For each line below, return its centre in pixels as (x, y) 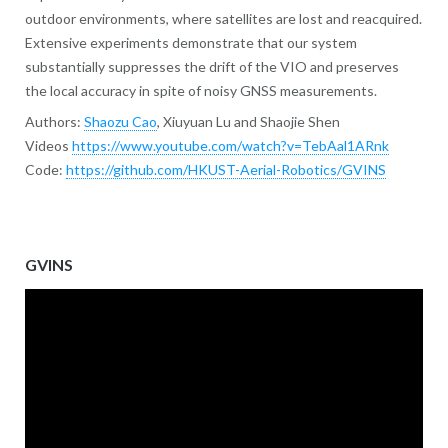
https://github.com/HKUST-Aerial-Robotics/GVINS (225, 170)
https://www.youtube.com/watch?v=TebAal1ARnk (230, 146)
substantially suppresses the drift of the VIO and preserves (211, 67)
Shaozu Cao (120, 122)
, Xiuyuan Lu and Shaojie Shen (248, 122)
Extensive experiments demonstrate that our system (190, 43)
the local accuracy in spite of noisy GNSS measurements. (200, 91)
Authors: (54, 122)
